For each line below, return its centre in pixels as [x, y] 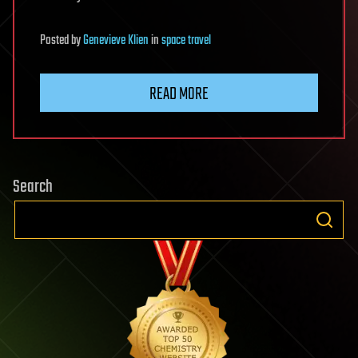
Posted [56, 41]
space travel [186, 41]
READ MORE [179, 94]
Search [33, 187]
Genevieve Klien [116, 41]
